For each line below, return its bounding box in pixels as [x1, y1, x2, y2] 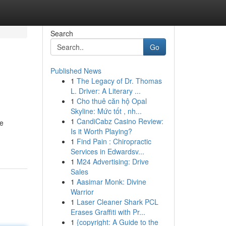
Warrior [70, 187, 94, 197]
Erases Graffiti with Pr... [70, 207, 145, 217]
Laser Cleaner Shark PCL [76, 197, 158, 207]
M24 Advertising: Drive [76, 156, 149, 166]
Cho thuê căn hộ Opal [76, 96, 147, 106]
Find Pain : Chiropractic [76, 136, 151, 146]
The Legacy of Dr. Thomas [76, 76, 162, 86]
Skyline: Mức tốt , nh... [70, 106, 142, 116]
